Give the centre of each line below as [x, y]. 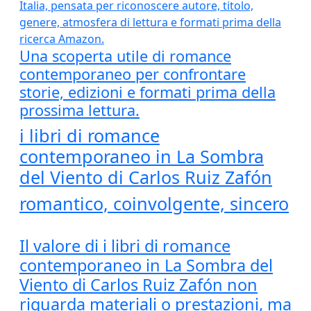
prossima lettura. [79, 110]
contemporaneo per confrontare [133, 74]
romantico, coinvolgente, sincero [154, 203]
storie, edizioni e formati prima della [148, 92]
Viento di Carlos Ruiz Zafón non [138, 285]
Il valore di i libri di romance [125, 246]
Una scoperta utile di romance [125, 56]
